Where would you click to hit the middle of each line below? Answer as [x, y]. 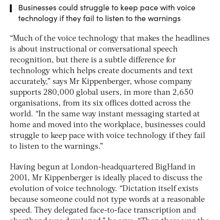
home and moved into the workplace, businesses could [108, 125]
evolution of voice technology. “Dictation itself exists [104, 189]
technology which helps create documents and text [101, 71]
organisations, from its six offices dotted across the [100, 103]
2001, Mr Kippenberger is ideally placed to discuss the [106, 178]
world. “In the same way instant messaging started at [105, 114]
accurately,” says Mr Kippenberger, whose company [101, 82]
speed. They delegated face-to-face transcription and [103, 210]
